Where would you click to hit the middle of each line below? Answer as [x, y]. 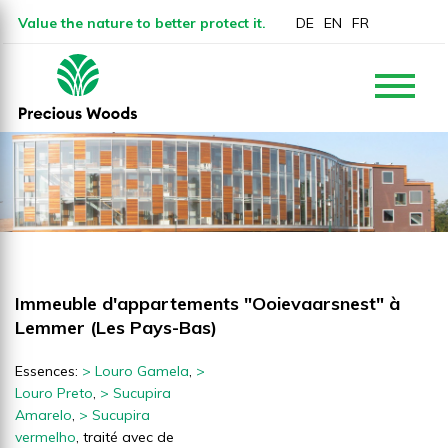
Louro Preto [54, 392]
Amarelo [43, 414]
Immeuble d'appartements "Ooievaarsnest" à [207, 303]
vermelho [45, 436]
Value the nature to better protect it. [142, 23]
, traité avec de [125, 436]
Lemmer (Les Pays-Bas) [116, 327]
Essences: [48, 370]
